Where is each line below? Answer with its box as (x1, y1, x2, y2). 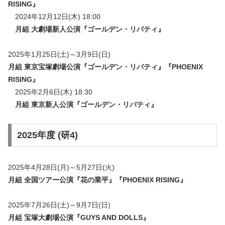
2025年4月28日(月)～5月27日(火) (8, 163, 115, 171)
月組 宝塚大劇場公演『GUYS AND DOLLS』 (8, 213, 150, 221)
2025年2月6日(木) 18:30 (8, 87, 92, 96)
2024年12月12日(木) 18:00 (8, 12, 100, 21)
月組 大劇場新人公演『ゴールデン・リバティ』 (15, 25, 165, 33)
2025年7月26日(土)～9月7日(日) (8, 200, 110, 209)
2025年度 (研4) (17, 130, 78, 140)
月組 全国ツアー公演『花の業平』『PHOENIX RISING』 (8, 175, 187, 184)
